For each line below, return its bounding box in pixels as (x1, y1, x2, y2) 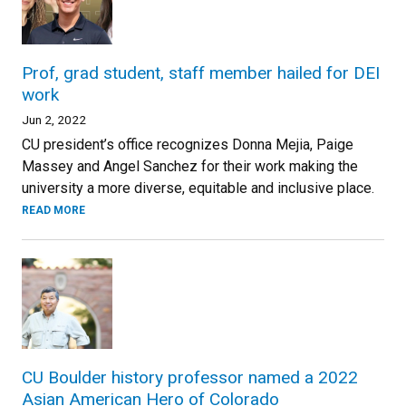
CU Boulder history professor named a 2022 (22, 367, 358, 388)
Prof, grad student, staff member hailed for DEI (22, 63, 380, 83)
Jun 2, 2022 (22, 112, 86, 127)
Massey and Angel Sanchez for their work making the (22, 158, 358, 175)
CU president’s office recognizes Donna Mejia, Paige (22, 136, 353, 153)
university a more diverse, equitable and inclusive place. (22, 179, 374, 197)
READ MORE (22, 204, 85, 217)
